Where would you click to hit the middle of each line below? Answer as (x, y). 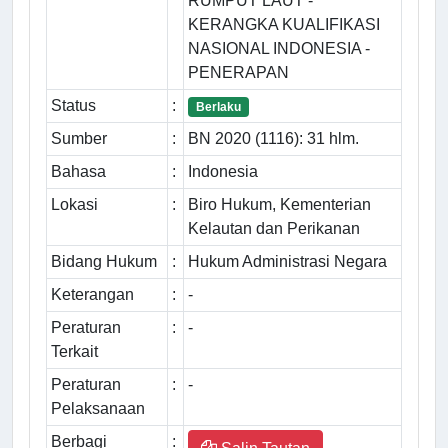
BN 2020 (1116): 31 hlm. (273, 139)
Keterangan (92, 295)
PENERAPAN (238, 73)
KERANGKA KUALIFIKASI (284, 25)
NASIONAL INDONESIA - (279, 49)
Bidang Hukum (104, 262)
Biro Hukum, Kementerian (279, 205)
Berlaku (218, 107)
